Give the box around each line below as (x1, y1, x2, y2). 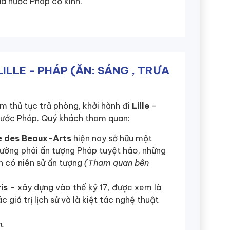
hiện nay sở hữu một (71, 132, 152, 143)
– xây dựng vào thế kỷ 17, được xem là (8, 182, 161, 193)
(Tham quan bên (84, 157, 149, 168)
